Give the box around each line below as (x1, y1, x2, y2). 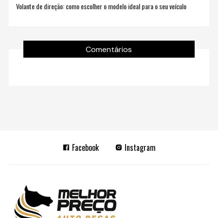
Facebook (70, 142, 99, 154)
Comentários (86, 44, 132, 54)
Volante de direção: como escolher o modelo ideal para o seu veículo (16, 1, 187, 12)
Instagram (122, 142, 156, 154)
